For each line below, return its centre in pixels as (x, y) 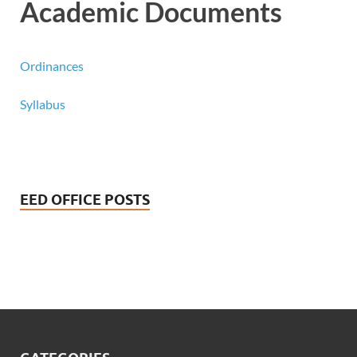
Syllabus (43, 104)
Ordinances (52, 66)
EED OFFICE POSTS (85, 200)
